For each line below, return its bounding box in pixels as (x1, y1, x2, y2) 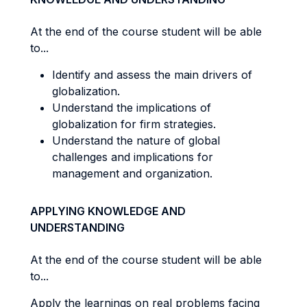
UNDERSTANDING (30, 221, 125, 234)
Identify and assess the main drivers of (52, 68, 252, 82)
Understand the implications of (52, 101, 211, 114)
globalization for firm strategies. (52, 117, 216, 131)
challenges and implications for (52, 150, 213, 164)
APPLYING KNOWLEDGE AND (30, 204, 186, 218)
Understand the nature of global (52, 134, 220, 147)
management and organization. (52, 167, 212, 180)
